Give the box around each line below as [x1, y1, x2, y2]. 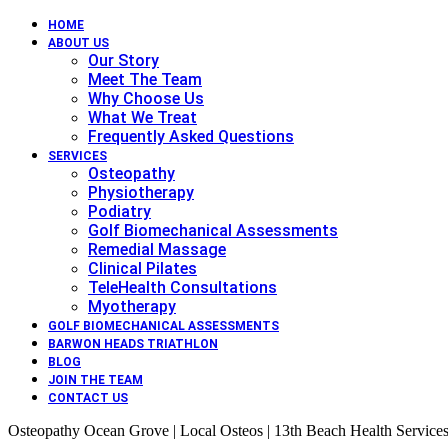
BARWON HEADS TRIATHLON [48, 337, 218, 351]
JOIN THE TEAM [48, 373, 143, 387]
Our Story [88, 51, 159, 70]
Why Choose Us [88, 89, 204, 108]
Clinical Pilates [88, 259, 197, 278]
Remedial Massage [88, 240, 226, 259]
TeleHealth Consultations [88, 278, 277, 297]
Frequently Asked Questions [88, 127, 294, 146]
